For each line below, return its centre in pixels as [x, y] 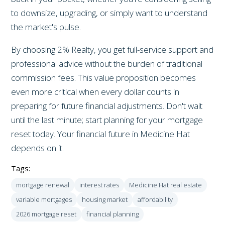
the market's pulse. [46, 27]
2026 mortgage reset [46, 214]
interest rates [99, 185]
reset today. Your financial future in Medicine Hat [101, 134]
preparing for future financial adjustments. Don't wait [107, 105]
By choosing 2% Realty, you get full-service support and [113, 49]
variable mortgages [44, 199]
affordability [155, 199]
